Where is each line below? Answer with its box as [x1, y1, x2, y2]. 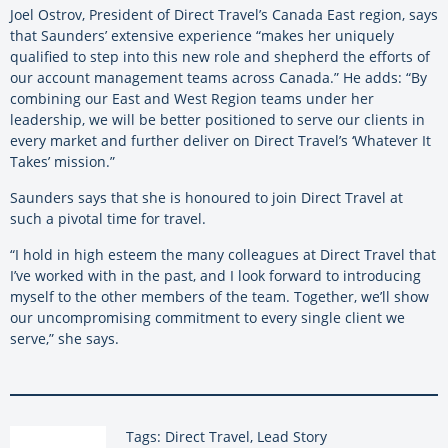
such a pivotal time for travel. [10, 208, 206, 228]
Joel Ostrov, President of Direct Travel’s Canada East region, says [10, 4, 438, 24]
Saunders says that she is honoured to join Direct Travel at [10, 187, 403, 207]
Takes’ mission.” [10, 151, 115, 171]
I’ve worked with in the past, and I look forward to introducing [10, 265, 421, 285]
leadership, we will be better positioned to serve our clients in [10, 109, 425, 129]
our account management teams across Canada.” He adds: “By [10, 67, 427, 87]
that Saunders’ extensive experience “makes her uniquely [10, 25, 394, 45]
